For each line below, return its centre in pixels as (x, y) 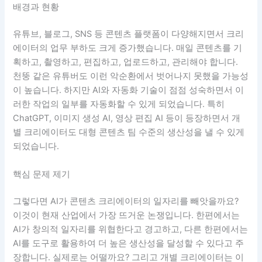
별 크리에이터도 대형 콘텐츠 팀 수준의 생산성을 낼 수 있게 (129, 132)
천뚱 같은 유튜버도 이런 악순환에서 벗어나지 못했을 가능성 (131, 76)
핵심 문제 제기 (42, 174)
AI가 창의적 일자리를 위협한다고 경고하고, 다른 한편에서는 (131, 229)
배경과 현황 (36, 7)
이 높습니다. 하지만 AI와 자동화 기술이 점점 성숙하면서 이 (129, 90)
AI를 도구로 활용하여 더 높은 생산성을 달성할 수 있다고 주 (129, 243)
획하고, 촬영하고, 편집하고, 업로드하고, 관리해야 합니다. (126, 62)
